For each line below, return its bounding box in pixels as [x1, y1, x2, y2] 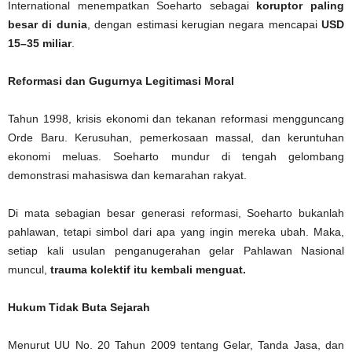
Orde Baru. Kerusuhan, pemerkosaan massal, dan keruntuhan [8, 131, 344, 145]
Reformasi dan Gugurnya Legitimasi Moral [8, 75, 234, 88]
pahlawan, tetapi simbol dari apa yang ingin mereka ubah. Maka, [8, 225, 344, 239]
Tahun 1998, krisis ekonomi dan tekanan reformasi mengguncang [8, 112, 344, 126]
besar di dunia [8, 18, 87, 31]
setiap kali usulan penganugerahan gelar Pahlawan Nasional [8, 244, 344, 258]
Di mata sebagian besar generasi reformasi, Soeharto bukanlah [8, 207, 344, 220]
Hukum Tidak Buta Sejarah [8, 301, 150, 314]
